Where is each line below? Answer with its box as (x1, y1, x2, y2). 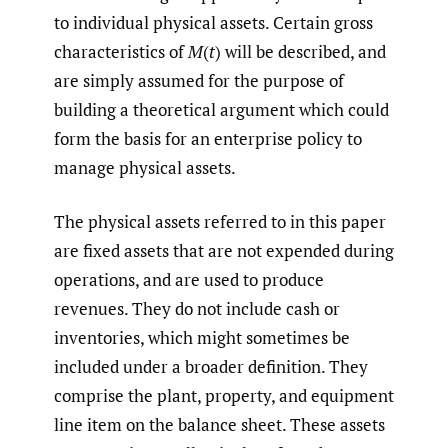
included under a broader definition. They (54, 355, 368, 379)
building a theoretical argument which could (54, 97, 389, 121)
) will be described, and (215, 39, 386, 63)
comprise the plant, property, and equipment (54, 384, 394, 408)
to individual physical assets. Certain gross (54, 10, 373, 34)
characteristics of (54, 39, 188, 63)
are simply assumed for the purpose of (54, 68, 344, 92)
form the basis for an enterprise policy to (54, 126, 362, 150)
